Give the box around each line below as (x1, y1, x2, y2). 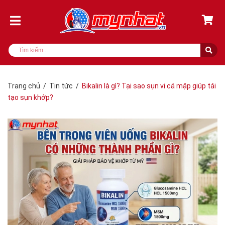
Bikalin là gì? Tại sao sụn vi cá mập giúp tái (82, 82, 216, 90)
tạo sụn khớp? (8, 93, 53, 101)
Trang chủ (8, 82, 40, 90)
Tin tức (49, 82, 73, 90)
